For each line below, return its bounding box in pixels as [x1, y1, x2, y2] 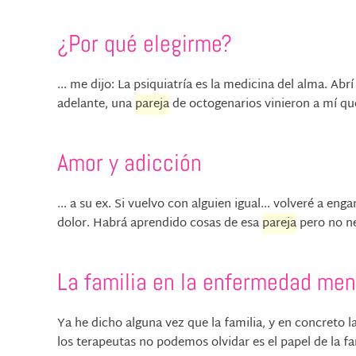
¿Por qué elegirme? [57, 29, 232, 60]
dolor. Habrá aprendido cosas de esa [57, 213, 262, 235]
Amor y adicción [57, 148, 202, 179]
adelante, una [57, 94, 135, 116]
